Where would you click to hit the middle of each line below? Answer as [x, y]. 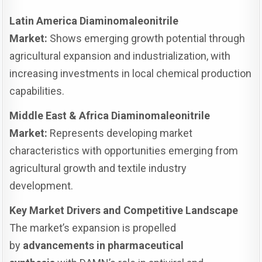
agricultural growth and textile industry [98, 168]
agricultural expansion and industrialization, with [120, 56]
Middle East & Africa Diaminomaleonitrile [110, 115]
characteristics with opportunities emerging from [124, 150]
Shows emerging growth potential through [146, 38]
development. [42, 185]
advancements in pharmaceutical [104, 245]
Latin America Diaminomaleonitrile [94, 20]
